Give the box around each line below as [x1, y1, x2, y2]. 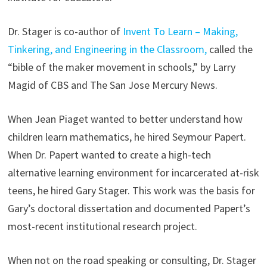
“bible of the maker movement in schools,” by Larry [7, 60, 235, 74]
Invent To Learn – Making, [122, 24, 238, 39]
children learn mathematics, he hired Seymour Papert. [7, 130, 246, 144]
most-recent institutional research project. [7, 219, 197, 234]
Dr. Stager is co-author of [7, 24, 123, 39]
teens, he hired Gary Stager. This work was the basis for [7, 184, 255, 198]
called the [206, 42, 253, 57]
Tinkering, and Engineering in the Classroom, [7, 42, 207, 57]
